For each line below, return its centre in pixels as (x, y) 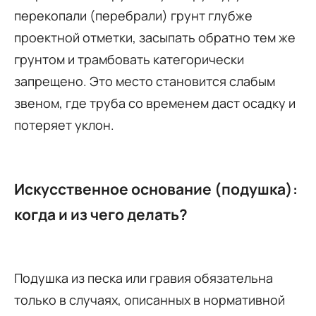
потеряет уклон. (64, 124)
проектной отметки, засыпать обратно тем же (155, 37)
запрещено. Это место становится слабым (145, 81)
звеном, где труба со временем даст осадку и (155, 103)
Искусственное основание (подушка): (156, 189)
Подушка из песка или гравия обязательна (144, 278)
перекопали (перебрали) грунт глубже (133, 15)
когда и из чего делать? (101, 214)
